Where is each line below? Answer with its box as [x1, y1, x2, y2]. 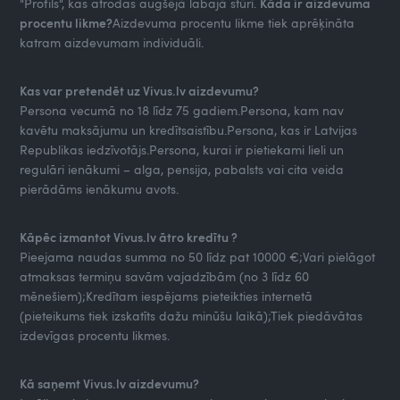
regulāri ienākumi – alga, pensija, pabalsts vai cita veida [20, 160, 345, 178]
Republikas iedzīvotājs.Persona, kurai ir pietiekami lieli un [20, 140, 345, 158]
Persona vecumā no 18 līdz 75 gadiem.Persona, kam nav [20, 101, 345, 119]
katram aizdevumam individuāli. [20, 33, 208, 51]
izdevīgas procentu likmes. [20, 326, 174, 344]
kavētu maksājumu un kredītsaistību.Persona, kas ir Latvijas [20, 121, 358, 138]
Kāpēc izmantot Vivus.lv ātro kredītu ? [20, 228, 238, 246]
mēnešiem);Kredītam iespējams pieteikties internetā [20, 287, 313, 304]
